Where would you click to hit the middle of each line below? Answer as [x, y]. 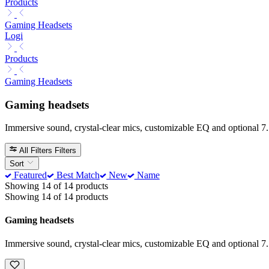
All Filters [36, 150]
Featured [29, 175]
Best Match [77, 175]
